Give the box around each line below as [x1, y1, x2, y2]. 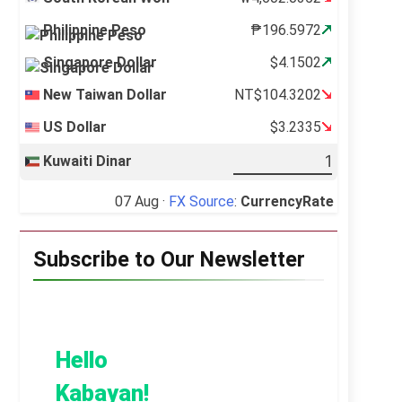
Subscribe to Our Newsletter [33, 247, 305, 273]
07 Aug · [115, 193, 169, 211]
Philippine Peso [43, 21, 147, 39]
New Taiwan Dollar [43, 85, 168, 103]
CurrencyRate [240, 193, 334, 211]
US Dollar [43, 118, 108, 135]
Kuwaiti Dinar [43, 152, 133, 170]
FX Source [169, 193, 234, 211]
